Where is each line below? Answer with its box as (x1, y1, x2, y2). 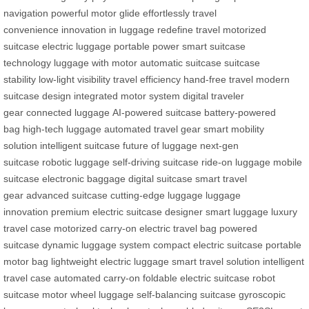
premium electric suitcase (51, 206, 162, 217)
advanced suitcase (26, 189, 108, 201)
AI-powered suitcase (112, 106, 201, 118)
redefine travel (157, 23, 220, 35)
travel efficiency (113, 73, 181, 85)
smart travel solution (172, 255, 260, 267)
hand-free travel (183, 73, 253, 85)
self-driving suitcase (112, 156, 199, 168)
